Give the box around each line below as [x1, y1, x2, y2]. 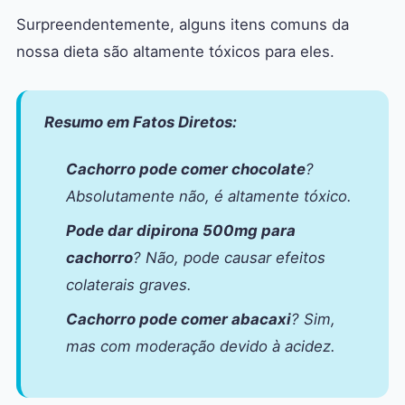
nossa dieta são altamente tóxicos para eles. [16, 42, 334, 61]
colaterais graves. [66, 276, 192, 295]
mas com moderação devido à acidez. [66, 337, 335, 356]
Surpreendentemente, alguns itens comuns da [16, 15, 349, 34]
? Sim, [291, 310, 335, 329]
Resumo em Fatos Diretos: [44, 113, 237, 132]
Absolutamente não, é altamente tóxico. [66, 187, 352, 206]
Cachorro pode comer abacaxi [66, 310, 291, 329]
